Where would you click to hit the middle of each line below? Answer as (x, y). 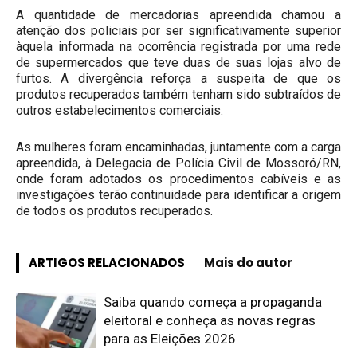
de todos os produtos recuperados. (114, 211)
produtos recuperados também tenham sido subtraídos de (178, 94)
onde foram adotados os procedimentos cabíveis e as (178, 179)
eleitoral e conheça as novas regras (210, 320)
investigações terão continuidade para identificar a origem (178, 195)
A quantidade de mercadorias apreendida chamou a (178, 15)
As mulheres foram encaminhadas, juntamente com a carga (178, 147)
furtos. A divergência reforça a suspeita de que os (178, 78)
